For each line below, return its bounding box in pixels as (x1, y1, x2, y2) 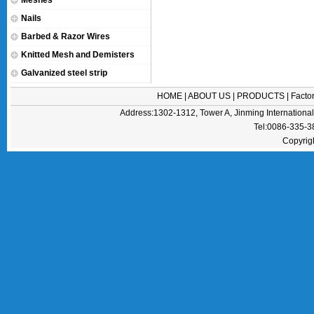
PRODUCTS (237, 91, 285, 101)
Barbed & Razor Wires (21, 32, 110, 41)
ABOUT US (188, 91, 231, 101)
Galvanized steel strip (21, 68, 107, 78)
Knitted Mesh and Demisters (21, 50, 135, 60)
